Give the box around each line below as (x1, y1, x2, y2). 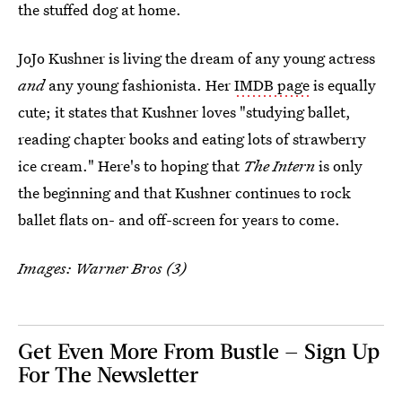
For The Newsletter (18, 360, 198, 387)
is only (315, 154, 363, 176)
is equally (310, 74, 376, 95)
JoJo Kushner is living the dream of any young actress (18, 47, 375, 68)
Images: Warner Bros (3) (18, 257, 187, 278)
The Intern (243, 154, 315, 176)
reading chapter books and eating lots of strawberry (18, 127, 366, 149)
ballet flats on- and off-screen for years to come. (18, 208, 340, 230)
